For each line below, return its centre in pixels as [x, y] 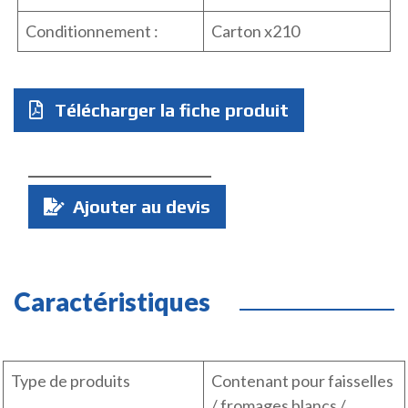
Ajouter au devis [139, 206]
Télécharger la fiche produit [169, 109]
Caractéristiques [112, 301]
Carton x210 [255, 31]
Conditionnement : [92, 31]
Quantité [61, 187]
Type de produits [71, 380]
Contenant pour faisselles [302, 380]
